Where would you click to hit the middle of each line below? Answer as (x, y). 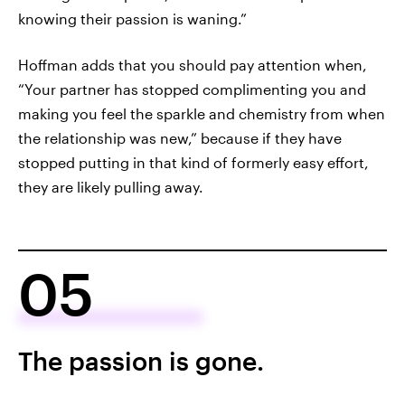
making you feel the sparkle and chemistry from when (202, 113)
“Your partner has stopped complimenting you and (192, 89)
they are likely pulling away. (111, 186)
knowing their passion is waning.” (132, 18)
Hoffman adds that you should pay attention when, (193, 64)
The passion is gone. (141, 360)
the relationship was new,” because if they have (180, 137)
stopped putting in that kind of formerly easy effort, (193, 162)
